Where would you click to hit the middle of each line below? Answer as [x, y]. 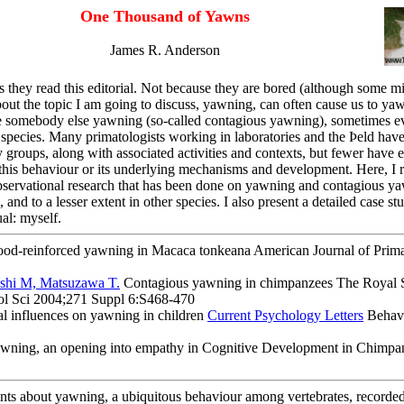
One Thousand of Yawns [165, 16]
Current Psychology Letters [285, 315]
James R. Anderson [165, 50]
